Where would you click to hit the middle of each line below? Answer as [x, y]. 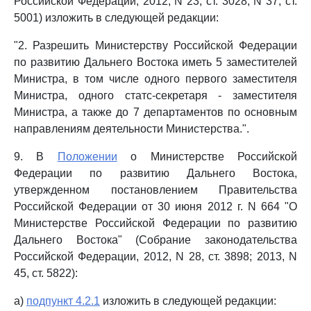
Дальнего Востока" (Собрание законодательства [155, 240]
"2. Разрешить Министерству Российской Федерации [155, 45]
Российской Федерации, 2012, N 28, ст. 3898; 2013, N [155, 257]
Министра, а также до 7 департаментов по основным [155, 112]
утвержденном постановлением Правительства [155, 190]
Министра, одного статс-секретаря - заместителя [155, 95]
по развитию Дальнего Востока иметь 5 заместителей [155, 62]
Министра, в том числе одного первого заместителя [155, 79]
